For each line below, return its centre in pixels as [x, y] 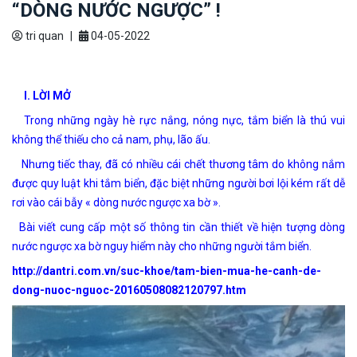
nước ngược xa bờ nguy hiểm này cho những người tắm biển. [162, 247]
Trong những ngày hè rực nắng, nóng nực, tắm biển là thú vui [178, 121]
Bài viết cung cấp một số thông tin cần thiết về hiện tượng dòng [182, 228]
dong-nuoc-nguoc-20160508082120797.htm [129, 290]
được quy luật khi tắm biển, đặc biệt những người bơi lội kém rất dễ [178, 184]
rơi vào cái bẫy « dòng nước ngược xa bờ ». [116, 203]
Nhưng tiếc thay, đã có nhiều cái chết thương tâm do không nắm [178, 165]
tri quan [43, 36]
